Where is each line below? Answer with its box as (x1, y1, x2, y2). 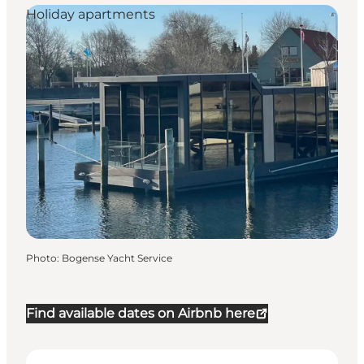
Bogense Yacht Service (62, 252, 172, 265)
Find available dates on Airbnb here (26, 305, 255, 322)
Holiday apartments (26, 6, 155, 23)
